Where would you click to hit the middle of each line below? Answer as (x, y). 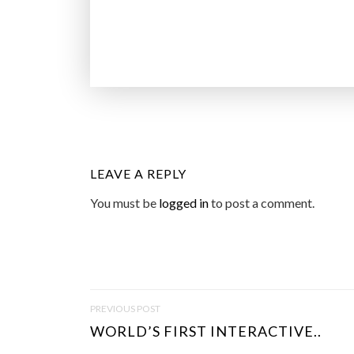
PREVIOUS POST (125, 309)
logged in (184, 203)
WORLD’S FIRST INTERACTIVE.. (206, 331)
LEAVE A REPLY (138, 173)
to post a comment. (262, 203)
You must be (124, 203)
